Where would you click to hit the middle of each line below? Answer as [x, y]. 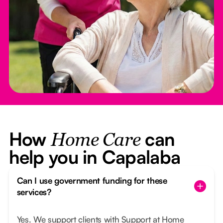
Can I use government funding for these [92, 181]
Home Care [96, 141]
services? [34, 192]
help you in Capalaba [95, 157]
